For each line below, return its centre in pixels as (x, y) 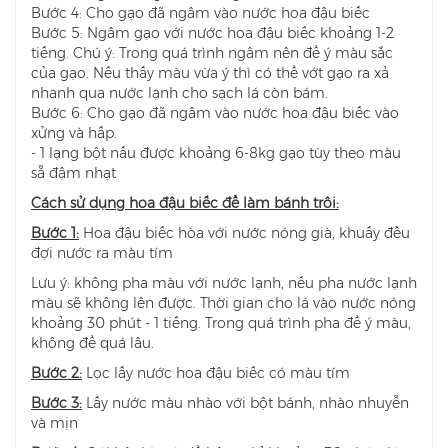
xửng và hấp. (74, 133)
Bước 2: (56, 373)
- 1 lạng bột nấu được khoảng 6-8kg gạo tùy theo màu (216, 153)
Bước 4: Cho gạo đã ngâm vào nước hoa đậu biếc (200, 13)
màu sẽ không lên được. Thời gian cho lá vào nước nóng (223, 303)
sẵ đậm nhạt (73, 173)
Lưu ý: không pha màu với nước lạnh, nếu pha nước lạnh (224, 283)
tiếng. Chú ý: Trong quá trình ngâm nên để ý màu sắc (212, 53)
